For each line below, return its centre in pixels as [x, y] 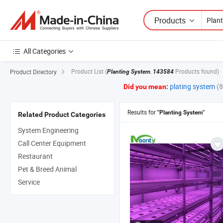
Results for [142, 112]
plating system [192, 87]
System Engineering [48, 130]
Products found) [197, 71]
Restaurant [35, 156]
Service [29, 182]
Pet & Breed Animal [47, 169]
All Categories [45, 51]
